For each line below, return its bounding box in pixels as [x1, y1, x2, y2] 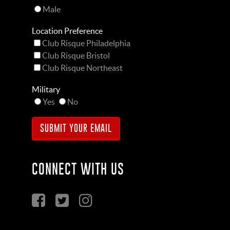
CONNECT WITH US [32, 161, 124, 177]
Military [32, 85, 60, 94]
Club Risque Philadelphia [42, 39, 130, 48]
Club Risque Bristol [42, 51, 110, 60]
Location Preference [32, 26, 103, 35]
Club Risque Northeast [42, 63, 123, 72]
